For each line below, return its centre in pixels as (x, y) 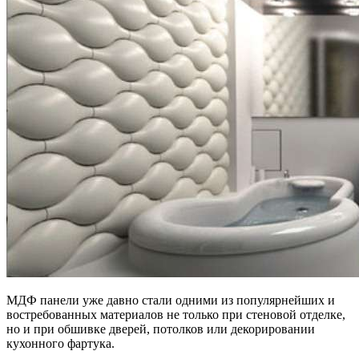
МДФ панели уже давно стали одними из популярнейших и (171, 300)
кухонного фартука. (61, 343)
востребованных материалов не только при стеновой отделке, (176, 314)
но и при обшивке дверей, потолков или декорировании (161, 329)
